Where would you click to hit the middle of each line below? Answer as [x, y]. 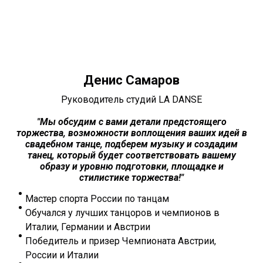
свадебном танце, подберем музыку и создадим [131, 144]
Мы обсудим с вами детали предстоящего [133, 122]
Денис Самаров [131, 80]
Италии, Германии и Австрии [88, 227]
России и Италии [62, 255]
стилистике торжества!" [131, 178]
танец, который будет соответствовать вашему [131, 156]
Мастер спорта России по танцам [97, 199]
